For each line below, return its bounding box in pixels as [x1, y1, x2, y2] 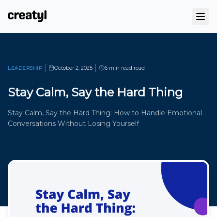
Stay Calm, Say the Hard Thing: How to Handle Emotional [8, 108, 202, 117]
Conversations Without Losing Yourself [8, 119, 139, 128]
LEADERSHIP [8, 64, 42, 71]
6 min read [105, 64, 132, 71]
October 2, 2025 [54, 64, 93, 71]
